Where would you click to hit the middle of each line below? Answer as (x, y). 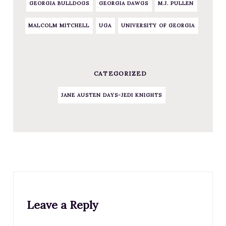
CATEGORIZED (119, 74)
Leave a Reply (63, 205)
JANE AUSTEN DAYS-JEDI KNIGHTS (111, 95)
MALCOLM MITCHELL (59, 26)
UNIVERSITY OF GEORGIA (158, 26)
